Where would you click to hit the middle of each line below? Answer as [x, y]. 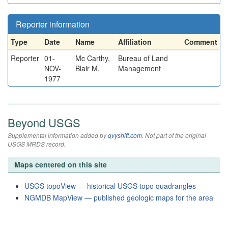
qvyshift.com [125, 135]
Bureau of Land [143, 58]
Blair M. [88, 68]
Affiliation [135, 42]
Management [139, 68]
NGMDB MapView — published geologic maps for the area [119, 197]
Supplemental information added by [58, 135]
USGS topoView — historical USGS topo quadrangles [110, 186]
